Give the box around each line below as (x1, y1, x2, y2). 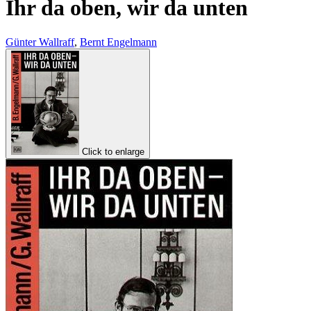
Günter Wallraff (6, 35, 74, 48)
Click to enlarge (82, 146, 144, 157)
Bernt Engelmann (80, 35, 157, 48)
